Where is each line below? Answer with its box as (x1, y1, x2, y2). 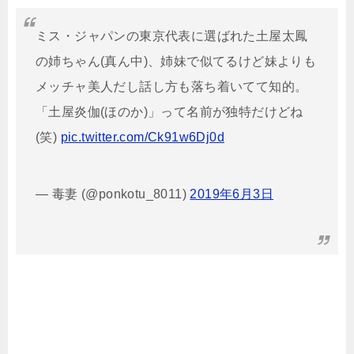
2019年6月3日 (190, 186, 274, 201)
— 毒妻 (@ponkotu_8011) (36, 186, 190, 201)
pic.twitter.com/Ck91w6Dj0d (60, 130, 225, 144)
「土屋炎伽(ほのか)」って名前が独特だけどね (36, 104, 303, 119)
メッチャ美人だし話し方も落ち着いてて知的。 (36, 79, 308, 93)
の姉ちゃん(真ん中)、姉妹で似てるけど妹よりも (36, 54, 317, 68)
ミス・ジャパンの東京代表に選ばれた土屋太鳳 (36, 28, 308, 43)
